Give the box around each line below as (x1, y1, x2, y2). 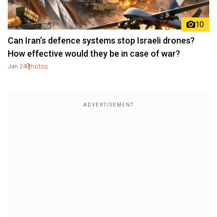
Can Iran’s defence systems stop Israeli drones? (8, 35, 195, 46)
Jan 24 (8, 62, 26, 70)
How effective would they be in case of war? (8, 48, 180, 59)
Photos (26, 62, 48, 70)
